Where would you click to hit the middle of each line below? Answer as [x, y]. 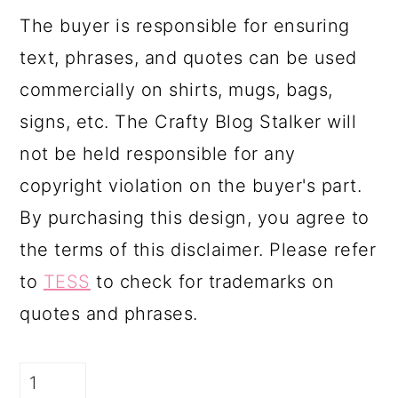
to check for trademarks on [212, 281]
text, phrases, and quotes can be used [188, 57]
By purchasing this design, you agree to [195, 217]
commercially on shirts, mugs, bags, [176, 89]
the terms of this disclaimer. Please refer [198, 249]
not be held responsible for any [158, 153]
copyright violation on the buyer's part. [191, 185]
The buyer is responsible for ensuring [185, 25]
